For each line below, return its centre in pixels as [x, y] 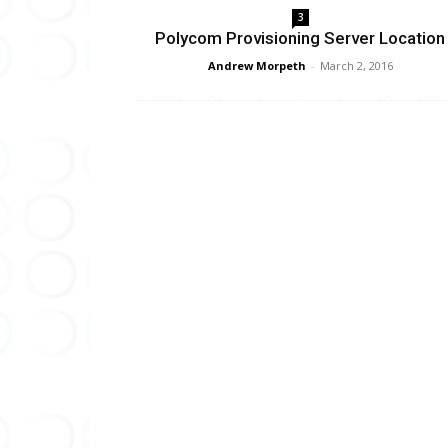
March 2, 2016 [356, 65]
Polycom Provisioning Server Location [300, 37]
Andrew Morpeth [256, 65]
